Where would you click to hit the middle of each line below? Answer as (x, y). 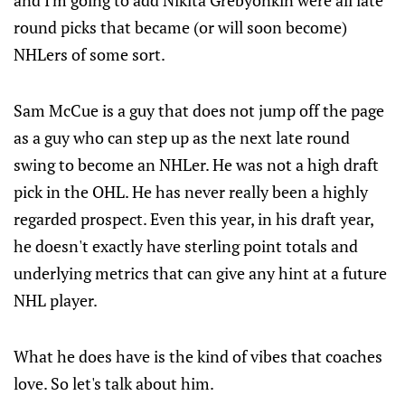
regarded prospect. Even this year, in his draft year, (193, 219)
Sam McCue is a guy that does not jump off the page (199, 110)
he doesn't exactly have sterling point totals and (186, 246)
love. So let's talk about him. (114, 383)
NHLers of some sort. (89, 54)
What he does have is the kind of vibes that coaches (198, 356)
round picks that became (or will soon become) (180, 27)
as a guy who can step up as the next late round (182, 137)
